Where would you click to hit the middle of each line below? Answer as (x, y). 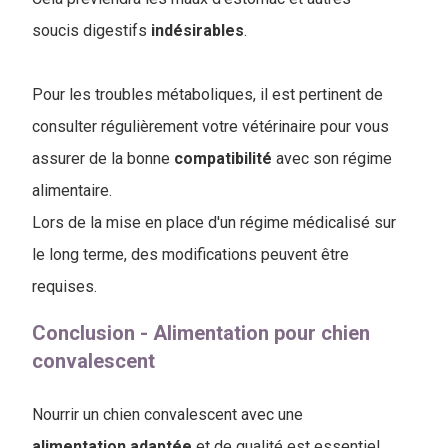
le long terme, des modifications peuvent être (190, 254)
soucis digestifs (91, 30)
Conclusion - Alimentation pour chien (201, 332)
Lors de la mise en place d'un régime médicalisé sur (214, 222)
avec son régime (332, 158)
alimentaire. (72, 190)
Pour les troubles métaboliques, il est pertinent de (207, 94)
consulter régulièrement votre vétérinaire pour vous (210, 126)
